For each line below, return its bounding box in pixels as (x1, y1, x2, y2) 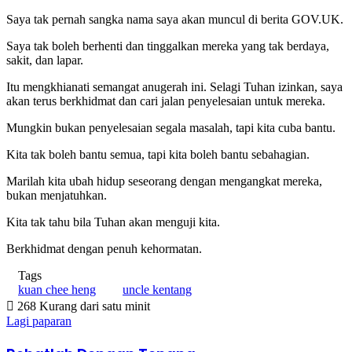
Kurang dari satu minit (39, 299, 150, 313)
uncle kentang (123, 282, 192, 296)
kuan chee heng (18, 282, 96, 296)
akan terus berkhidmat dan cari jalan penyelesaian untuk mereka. (6, 93, 325, 108)
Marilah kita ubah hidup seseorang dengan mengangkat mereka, (6, 174, 322, 188)
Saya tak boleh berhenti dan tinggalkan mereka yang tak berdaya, (6, 38, 329, 53)
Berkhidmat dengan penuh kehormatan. (6, 241, 202, 255)
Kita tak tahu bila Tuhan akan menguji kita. (6, 214, 220, 229)
